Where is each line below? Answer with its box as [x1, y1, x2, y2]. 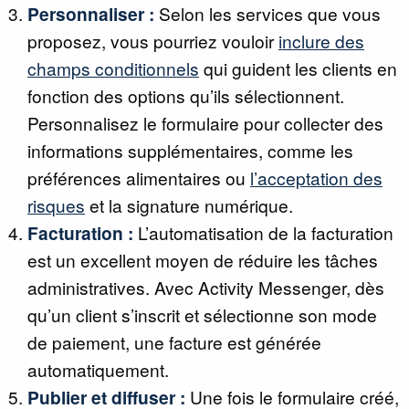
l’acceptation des [250, 165, 383, 190]
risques [27, 193, 85, 217]
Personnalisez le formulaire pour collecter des [27, 110, 383, 135]
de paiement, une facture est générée [27, 330, 321, 354]
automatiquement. [27, 357, 169, 382]
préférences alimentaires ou [27, 165, 250, 190]
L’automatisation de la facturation [133, 220, 393, 245]
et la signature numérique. [85, 193, 293, 217]
